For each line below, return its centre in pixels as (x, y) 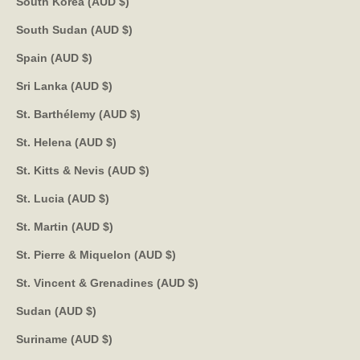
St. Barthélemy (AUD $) (135, 114)
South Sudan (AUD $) (127, 29)
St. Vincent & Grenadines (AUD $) (193, 282)
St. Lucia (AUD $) (104, 198)
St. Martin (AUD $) (108, 226)
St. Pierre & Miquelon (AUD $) (171, 254)
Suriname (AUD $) (107, 339)
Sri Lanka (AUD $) (107, 86)
